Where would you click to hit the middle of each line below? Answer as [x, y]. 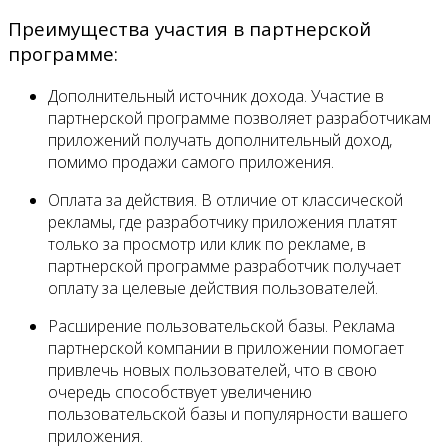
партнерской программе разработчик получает [224, 265]
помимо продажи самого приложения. [191, 161]
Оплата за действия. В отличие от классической [225, 199]
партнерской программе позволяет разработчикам [239, 117]
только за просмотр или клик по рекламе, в [207, 243]
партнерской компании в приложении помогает [226, 347]
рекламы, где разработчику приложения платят [222, 221]
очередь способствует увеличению [180, 391]
